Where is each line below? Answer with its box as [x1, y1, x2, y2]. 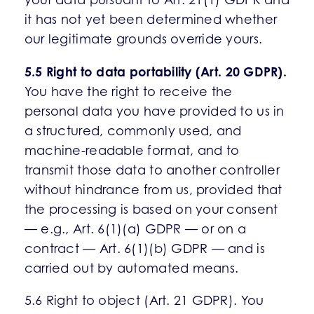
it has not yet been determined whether [24, 12, 278, 27]
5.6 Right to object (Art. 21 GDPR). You [24, 293, 264, 308]
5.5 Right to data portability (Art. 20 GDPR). [24, 64, 287, 79]
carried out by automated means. [24, 261, 239, 275]
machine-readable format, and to [24, 143, 240, 158]
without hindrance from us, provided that [24, 182, 282, 197]
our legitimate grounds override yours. [24, 32, 263, 46]
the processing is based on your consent [24, 202, 278, 217]
